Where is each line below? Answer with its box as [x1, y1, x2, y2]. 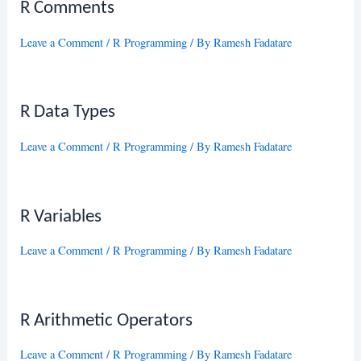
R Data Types [20, 103, 116, 122]
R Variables [20, 207, 102, 226]
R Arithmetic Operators [20, 311, 193, 330]
